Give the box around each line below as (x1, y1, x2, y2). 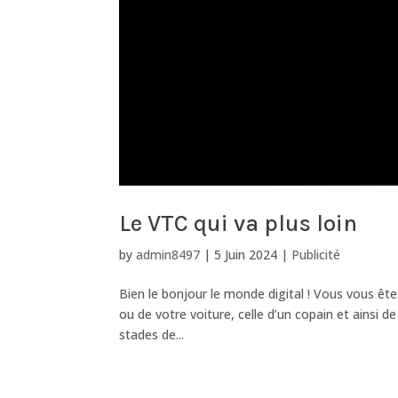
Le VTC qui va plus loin (119, 209, 358, 237)
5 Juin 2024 (214, 245, 278, 263)
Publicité (291, 245, 341, 263)
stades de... (119, 325, 185, 343)
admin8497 (136, 245, 201, 263)
